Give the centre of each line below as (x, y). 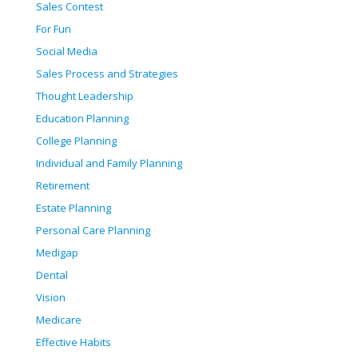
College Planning (76, 141)
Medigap (57, 253)
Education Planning (82, 119)
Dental (52, 275)
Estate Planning (74, 208)
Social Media (67, 52)
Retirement (63, 186)
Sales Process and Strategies (107, 74)
